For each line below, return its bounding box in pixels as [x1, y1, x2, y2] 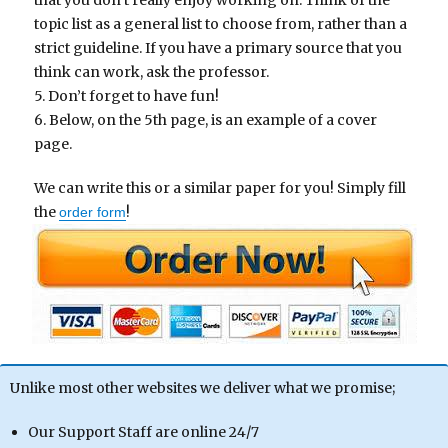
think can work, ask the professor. [34, 63, 270, 82]
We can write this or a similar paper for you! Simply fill [34, 179, 407, 198]
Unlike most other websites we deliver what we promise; [10, 379, 395, 398]
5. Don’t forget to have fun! [34, 87, 220, 106]
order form [59, 204, 127, 221]
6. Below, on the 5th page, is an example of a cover [34, 111, 378, 130]
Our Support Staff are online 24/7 [27, 423, 259, 442]
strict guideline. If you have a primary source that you [34, 39, 403, 58]
